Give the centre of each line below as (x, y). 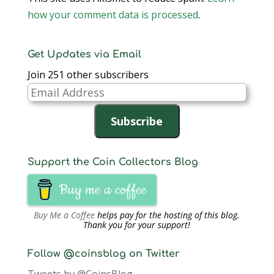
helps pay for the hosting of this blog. (168, 215)
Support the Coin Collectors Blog (113, 162)
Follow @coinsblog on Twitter (103, 254)
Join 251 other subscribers (88, 75)
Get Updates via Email (84, 55)
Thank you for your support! (137, 225)
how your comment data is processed (113, 15)
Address (45, 107)
